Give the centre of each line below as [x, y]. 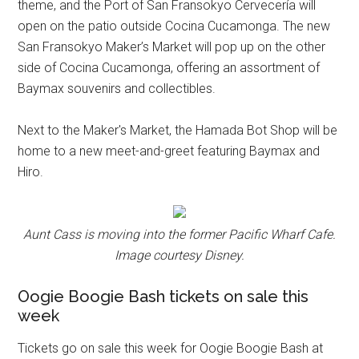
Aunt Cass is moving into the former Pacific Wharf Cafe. [179, 234]
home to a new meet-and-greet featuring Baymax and [169, 151]
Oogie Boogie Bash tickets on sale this [163, 296]
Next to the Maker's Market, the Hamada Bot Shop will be [178, 130]
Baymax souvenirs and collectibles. [117, 88]
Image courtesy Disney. [179, 255]
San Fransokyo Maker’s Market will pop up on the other [172, 46]
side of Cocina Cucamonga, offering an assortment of [169, 67]
